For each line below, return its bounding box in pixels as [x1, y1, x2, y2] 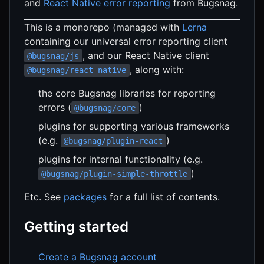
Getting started [24, 218, 128, 235]
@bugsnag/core [74, 103, 136, 113]
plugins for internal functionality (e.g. [38, 153, 203, 165]
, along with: [129, 64, 184, 75]
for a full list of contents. [107, 191, 220, 203]
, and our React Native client [82, 49, 209, 61]
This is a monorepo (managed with [24, 21, 182, 33]
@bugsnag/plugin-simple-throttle [41, 169, 188, 179]
